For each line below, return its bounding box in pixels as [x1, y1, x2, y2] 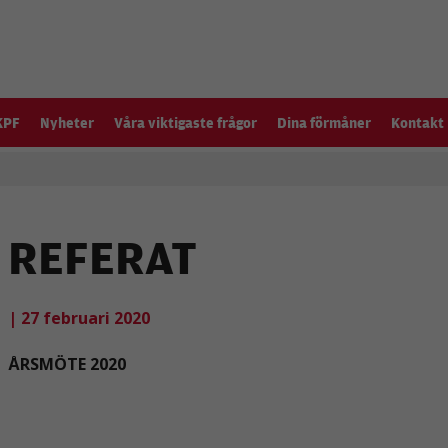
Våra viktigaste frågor [114, 113, 257, 132]
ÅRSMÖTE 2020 [7, 352, 126, 375]
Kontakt [391, 113, 444, 132]
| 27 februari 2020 [7, 306, 150, 329]
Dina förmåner [277, 113, 371, 132]
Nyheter [40, 113, 94, 132]
